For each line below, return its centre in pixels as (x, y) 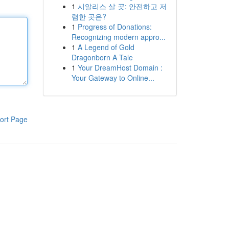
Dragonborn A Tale (102, 57)
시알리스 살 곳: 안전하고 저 (122, 6)
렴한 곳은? (89, 16)
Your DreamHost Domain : (120, 67)
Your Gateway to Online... (113, 78)
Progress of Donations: (114, 27)
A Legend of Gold (106, 47)
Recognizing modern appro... (118, 37)
